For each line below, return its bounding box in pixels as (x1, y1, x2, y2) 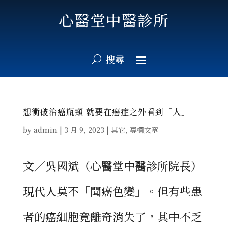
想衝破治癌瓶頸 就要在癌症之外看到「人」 (22, 106, 190, 118)
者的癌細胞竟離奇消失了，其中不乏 (22, 209, 202, 224)
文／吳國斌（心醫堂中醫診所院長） (22, 158, 202, 174)
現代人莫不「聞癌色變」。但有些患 (22, 183, 202, 199)
